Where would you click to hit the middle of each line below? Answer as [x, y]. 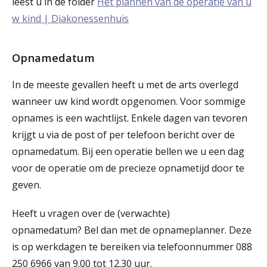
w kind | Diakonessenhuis [70, 18]
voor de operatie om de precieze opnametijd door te [128, 168]
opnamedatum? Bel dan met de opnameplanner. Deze [132, 230]
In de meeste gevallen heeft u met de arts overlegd [125, 85]
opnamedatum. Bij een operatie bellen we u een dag [128, 151]
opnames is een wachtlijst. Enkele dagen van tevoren [130, 118]
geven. [29, 185]
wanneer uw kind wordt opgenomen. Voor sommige [129, 101]
